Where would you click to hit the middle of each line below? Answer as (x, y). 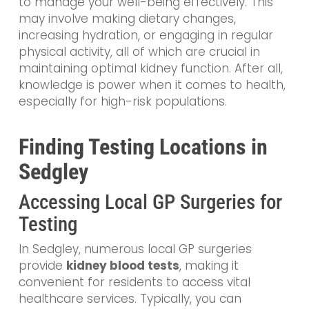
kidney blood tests (122, 265)
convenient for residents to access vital (134, 282)
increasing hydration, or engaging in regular (146, 36)
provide (42, 265)
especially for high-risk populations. (122, 102)
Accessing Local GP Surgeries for (150, 202)
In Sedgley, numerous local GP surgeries (135, 249)
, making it (209, 265)
